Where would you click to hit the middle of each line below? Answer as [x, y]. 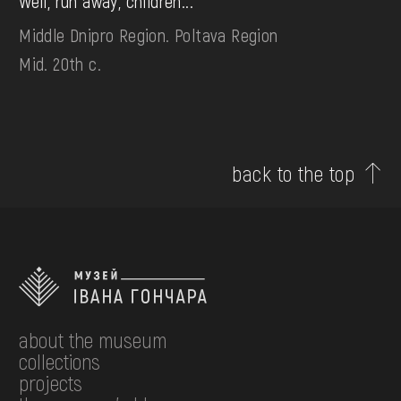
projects [51, 383]
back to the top [294, 174]
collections [60, 362]
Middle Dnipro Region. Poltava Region [149, 35]
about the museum [93, 340]
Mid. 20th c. [60, 64]
